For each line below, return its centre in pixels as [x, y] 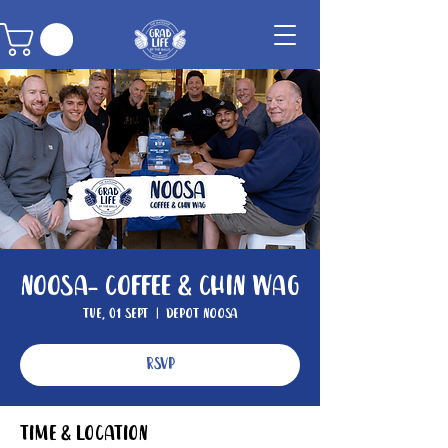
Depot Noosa [201, 314]
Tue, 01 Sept [115, 314]
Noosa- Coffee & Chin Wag [160, 287]
